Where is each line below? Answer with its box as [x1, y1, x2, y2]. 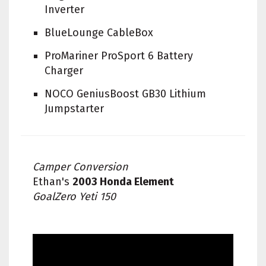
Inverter [45, 3, 84, 17]
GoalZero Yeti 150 [33, 190, 116, 204]
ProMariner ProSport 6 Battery [45, 49, 193, 63]
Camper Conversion [33, 160, 128, 174]
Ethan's [33, 175, 72, 189]
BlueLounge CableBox [45, 26, 153, 40]
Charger [45, 64, 83, 78]
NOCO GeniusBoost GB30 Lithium [45, 87, 206, 101]
